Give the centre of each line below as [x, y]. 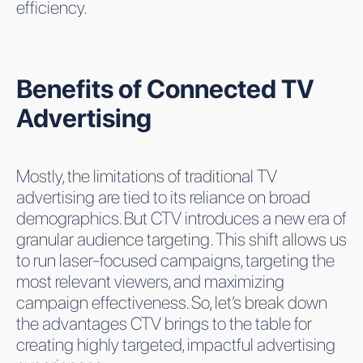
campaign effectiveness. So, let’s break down [172, 302]
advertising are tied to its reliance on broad [163, 196]
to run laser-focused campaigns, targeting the [175, 260]
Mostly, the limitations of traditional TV [147, 175]
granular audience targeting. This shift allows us [181, 239]
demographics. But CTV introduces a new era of [181, 218]
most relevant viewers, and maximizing [150, 281]
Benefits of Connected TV [165, 89]
